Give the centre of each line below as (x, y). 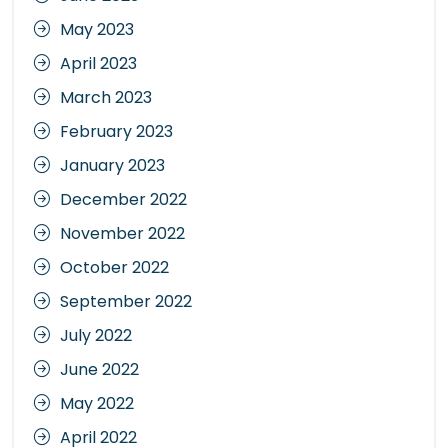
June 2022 (99, 369)
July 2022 (96, 335)
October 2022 (114, 267)
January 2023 (112, 165)
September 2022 (126, 301)
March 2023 (106, 97)
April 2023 (98, 63)
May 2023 (97, 29)
